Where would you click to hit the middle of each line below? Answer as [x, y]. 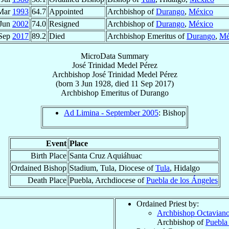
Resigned [64, 24]
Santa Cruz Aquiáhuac [106, 155]
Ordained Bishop [39, 168]
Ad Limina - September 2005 [111, 112]
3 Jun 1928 [93, 83]
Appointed [66, 11]
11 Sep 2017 [151, 83]
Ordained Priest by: [168, 203]
